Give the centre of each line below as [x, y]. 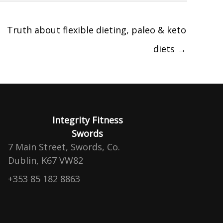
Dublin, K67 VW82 [45, 160]
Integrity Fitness [87, 120]
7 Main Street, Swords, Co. [64, 147]
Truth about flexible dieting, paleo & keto [97, 30]
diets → [170, 49]
